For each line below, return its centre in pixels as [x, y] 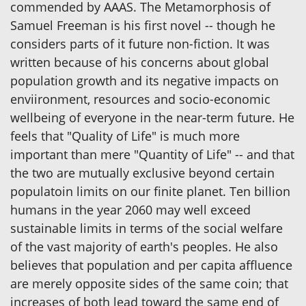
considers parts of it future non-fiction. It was [140, 44]
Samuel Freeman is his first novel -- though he [143, 26]
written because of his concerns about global [140, 62]
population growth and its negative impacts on [144, 81]
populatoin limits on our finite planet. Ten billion [150, 192]
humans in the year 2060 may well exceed [130, 210]
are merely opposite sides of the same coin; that [149, 284]
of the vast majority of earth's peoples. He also [144, 247]
